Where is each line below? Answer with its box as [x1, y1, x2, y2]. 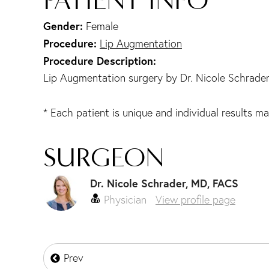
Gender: [43, 19, 86, 34]
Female [86, 19, 118, 34]
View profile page [156, 193, 235, 207]
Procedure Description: [43, 53, 156, 68]
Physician [101, 193, 147, 207]
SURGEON [43, 141, 164, 174]
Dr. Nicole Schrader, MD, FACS [90, 176, 238, 191]
